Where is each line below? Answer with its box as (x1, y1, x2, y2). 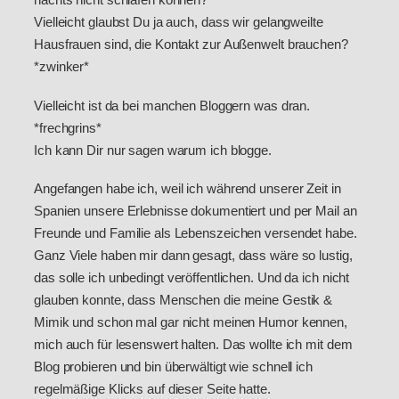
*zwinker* (34, 59, 90, 75)
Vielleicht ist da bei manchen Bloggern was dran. (34, 97, 311, 113)
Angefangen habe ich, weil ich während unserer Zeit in (34, 181, 341, 197)
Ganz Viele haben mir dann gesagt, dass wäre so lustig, (34, 248, 353, 264)
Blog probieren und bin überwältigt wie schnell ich (34, 359, 313, 375)
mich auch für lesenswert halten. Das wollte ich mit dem (34, 337, 353, 353)
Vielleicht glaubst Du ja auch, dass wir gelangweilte (34, 14, 323, 30)
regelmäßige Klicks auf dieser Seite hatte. (34, 381, 271, 397)
